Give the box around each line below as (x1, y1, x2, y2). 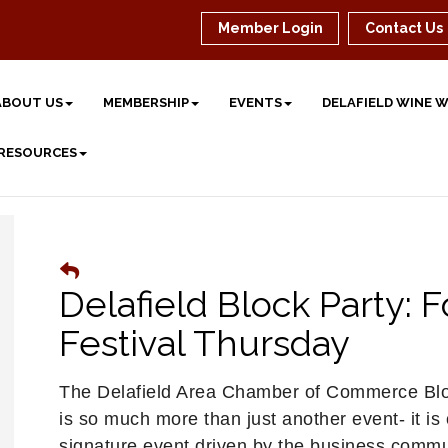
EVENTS (229, 95, 283, 110)
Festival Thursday (59, 322, 350, 364)
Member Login (218, 20, 324, 36)
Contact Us (365, 20, 444, 36)
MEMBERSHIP (103, 95, 190, 110)
